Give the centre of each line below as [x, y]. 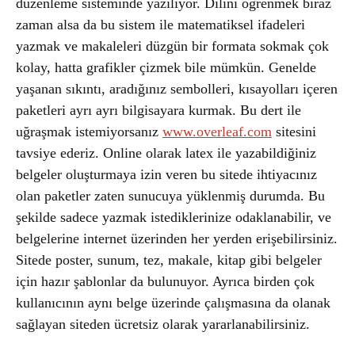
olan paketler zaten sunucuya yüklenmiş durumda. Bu [170, 196]
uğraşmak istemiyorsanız [89, 132]
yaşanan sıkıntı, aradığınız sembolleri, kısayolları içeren [177, 89]
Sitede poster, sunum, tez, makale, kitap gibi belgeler [169, 260]
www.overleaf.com [217, 132]
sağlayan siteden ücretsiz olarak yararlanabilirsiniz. [163, 324]
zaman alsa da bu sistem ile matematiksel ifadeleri [160, 25]
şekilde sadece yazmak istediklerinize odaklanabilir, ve [174, 217]
